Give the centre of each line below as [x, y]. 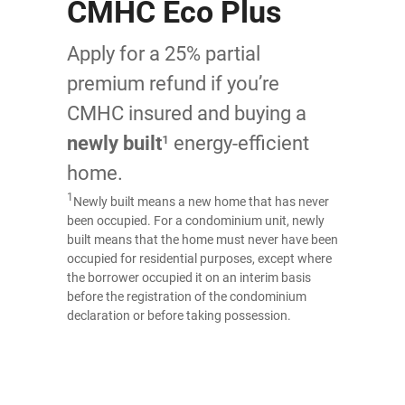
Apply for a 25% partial [164, 54]
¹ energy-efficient [235, 143]
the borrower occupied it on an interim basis [189, 278]
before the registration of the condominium [187, 297]
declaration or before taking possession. [179, 316]
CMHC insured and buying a [187, 113]
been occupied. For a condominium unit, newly [196, 221]
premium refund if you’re [173, 84]
